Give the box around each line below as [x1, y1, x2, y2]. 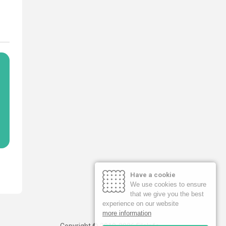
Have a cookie [130, 171, 176, 179]
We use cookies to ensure [130, 181, 206, 188]
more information [102, 209, 151, 217]
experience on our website [102, 200, 179, 207]
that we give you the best [130, 190, 204, 198]
